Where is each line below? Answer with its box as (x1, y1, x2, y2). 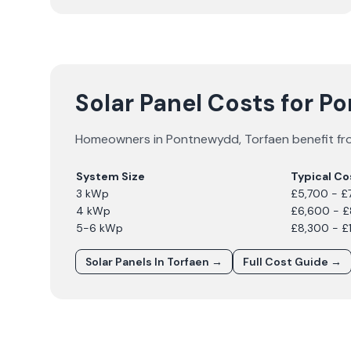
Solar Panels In (85, 255, 167, 269)
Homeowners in (75, 131, 166, 147)
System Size (76, 169, 145, 183)
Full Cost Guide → (243, 255, 342, 269)
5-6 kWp (76, 221, 123, 235)
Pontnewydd (166, 131, 239, 147)
